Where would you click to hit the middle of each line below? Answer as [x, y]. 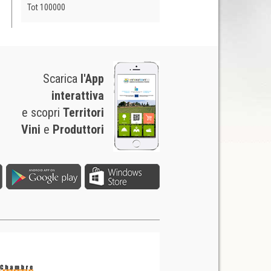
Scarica [61, 79]
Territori [83, 113]
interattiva [77, 96]
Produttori [78, 130]
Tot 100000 [46, 8]
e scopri [42, 113]
